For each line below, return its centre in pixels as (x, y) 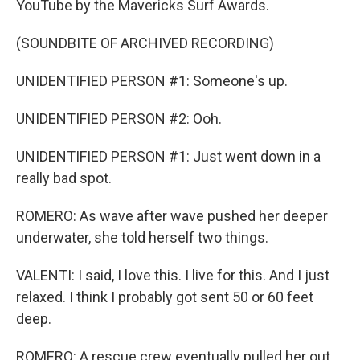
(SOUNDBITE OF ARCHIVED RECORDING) (145, 43)
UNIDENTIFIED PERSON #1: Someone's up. (152, 80)
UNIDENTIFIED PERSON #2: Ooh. (119, 118)
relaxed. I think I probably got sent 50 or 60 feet (165, 297)
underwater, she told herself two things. (142, 237)
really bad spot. (64, 178)
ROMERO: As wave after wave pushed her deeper (172, 215)
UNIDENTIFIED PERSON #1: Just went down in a (168, 156)
